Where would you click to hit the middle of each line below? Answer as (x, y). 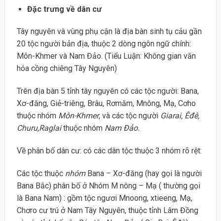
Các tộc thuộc (41, 173)
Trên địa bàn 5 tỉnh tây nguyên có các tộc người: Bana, (108, 91)
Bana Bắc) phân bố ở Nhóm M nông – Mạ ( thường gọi (108, 185)
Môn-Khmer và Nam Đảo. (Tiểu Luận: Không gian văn (106, 56)
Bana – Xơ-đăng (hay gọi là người (143, 173)
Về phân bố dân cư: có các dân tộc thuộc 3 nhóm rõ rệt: (109, 150)
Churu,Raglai (39, 128)
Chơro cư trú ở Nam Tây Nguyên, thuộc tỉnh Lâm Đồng (107, 210)
